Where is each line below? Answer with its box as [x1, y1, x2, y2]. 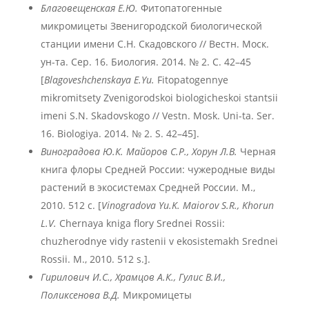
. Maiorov [177, 199, 219, 212]
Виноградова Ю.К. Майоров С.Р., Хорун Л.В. [40, 145, 237, 158]
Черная [237, 145, 276, 158]
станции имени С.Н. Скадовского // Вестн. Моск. [40, 37, 269, 50]
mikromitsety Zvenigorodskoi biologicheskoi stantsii [40, 91, 278, 104]
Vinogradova [101, 199, 156, 212]
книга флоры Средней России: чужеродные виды [40, 163, 275, 176]
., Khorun [234, 199, 274, 212]
